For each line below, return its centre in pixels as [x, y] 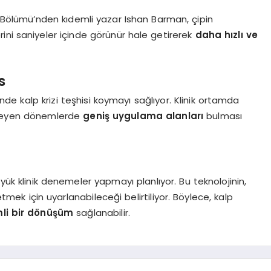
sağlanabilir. [102, 213]
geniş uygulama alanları [143, 116]
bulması [223, 116]
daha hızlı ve [226, 35]
